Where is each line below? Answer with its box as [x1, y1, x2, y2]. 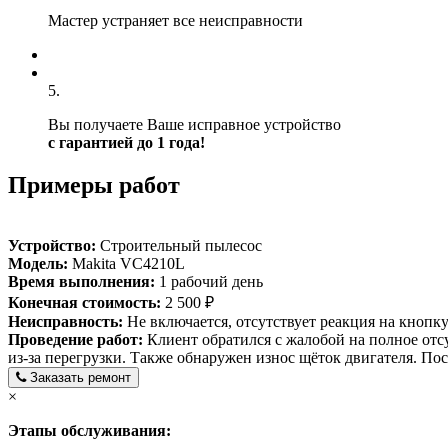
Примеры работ [8, 172, 180, 199]
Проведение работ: [8, 331, 143, 349]
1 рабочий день [155, 273, 263, 291]
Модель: [8, 255, 68, 273]
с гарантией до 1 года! [48, 134, 205, 152]
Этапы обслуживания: [8, 422, 171, 440]
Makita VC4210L [68, 255, 185, 273]
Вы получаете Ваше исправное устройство [48, 116, 341, 134]
